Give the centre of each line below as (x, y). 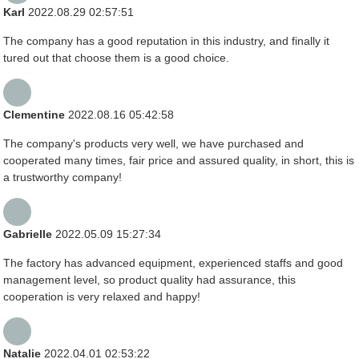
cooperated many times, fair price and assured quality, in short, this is (179, 160)
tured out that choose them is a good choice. (117, 57)
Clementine (36, 114)
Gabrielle (30, 234)
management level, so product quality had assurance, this (150, 279)
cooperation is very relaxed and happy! (102, 296)
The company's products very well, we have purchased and (154, 143)
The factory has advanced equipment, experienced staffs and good (173, 262)
